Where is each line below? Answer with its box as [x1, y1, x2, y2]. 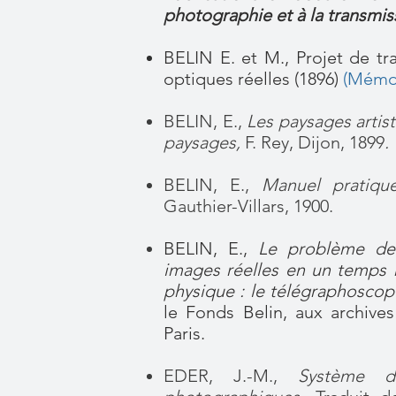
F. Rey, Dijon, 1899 [245, 132, 385, 153]
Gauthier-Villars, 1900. [164, 195, 333, 217]
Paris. [164, 323, 205, 344]
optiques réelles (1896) [164, 68, 343, 89]
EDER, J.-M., [164, 365, 298, 386]
